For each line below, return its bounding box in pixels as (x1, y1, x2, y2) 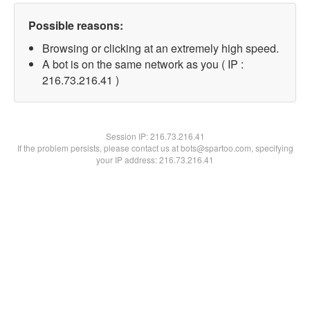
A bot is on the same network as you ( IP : (42, 56, 244, 72)
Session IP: (105, 130, 150, 142)
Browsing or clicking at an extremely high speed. (42, 40, 279, 56)
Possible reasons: (28, 17, 123, 33)
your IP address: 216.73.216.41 (96, 154, 214, 165)
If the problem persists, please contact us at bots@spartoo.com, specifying (17, 142, 293, 154)
